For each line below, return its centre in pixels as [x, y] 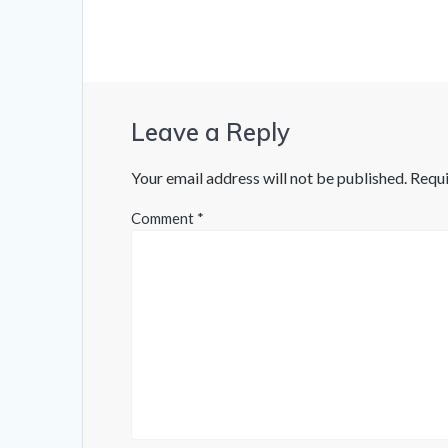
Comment [164, 218]
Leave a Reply [211, 132]
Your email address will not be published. [269, 178]
